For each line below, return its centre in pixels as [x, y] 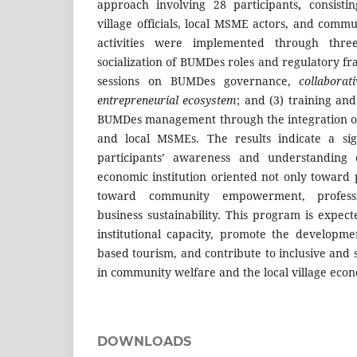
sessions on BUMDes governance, [198, 81]
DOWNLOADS [144, 342]
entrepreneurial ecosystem [167, 100]
